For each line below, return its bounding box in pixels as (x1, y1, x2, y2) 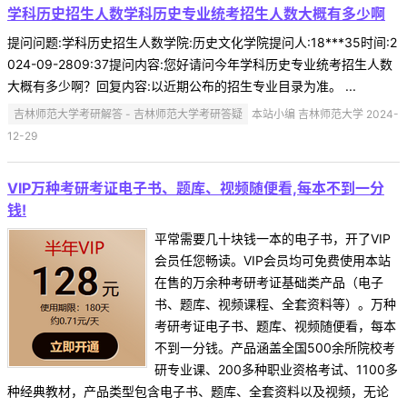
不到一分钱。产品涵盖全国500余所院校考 (154, 339, 395, 355)
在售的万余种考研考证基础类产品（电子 (154, 273, 383, 290)
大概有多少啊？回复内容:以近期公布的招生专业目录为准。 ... (7, 78, 356, 94)
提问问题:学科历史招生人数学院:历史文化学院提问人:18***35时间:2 (7, 35, 397, 51)
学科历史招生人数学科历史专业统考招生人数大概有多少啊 (7, 5, 385, 24)
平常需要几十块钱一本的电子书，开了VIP (154, 230, 391, 246)
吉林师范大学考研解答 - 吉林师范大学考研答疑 (14, 106, 243, 121)
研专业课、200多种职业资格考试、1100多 (154, 361, 398, 377)
